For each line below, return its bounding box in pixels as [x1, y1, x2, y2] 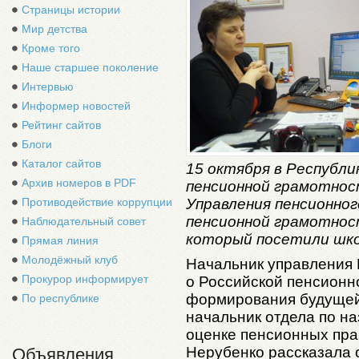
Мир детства [22, 22, 87, 35]
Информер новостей [22, 99, 131, 112]
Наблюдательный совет [22, 215, 146, 228]
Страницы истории [22, 3, 120, 16]
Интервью [22, 80, 74, 93]
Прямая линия [22, 234, 99, 247]
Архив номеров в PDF [22, 176, 136, 189]
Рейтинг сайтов [22, 119, 101, 131]
